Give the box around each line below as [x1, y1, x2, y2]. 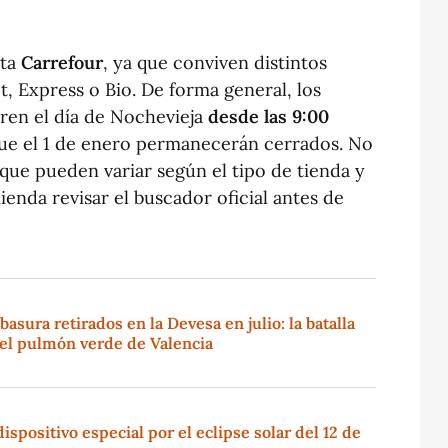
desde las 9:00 [208, 104, 329, 128]
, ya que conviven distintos [103, 50, 327, 74]
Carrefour [21, 50, 103, 74]
